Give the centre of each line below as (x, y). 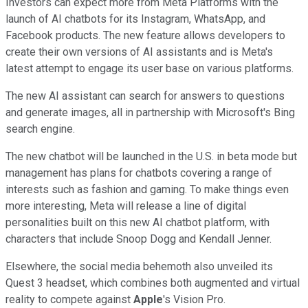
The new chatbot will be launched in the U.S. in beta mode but (151, 156)
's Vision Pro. (194, 299)
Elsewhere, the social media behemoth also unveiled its (139, 266)
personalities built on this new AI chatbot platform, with (137, 222)
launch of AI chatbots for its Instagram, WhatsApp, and (135, 19)
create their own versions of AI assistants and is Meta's (139, 52)
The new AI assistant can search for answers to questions (145, 96)
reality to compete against (69, 299)
